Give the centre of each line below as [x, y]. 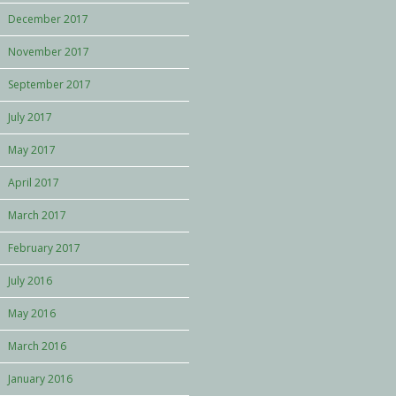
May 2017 [32, 150]
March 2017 [37, 215]
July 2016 [30, 281]
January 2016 [40, 379]
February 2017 [44, 248]
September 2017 [49, 84]
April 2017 [34, 183]
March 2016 [37, 346]
